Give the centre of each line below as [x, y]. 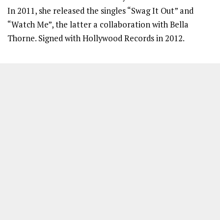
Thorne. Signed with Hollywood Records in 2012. [97, 38]
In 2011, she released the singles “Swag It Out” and [100, 11]
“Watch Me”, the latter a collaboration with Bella [98, 24]
